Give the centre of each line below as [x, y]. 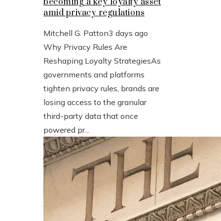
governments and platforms [94, 74]
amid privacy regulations [94, 13]
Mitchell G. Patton [76, 33]
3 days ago [128, 33]
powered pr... [66, 129]
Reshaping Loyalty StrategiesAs [102, 60]
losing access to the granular [95, 102]
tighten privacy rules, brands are [101, 88]
